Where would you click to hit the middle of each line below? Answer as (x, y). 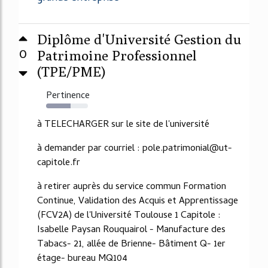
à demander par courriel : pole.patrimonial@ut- (135, 149)
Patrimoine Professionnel (117, 55)
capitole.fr (59, 163)
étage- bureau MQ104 (82, 259)
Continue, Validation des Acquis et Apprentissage (138, 201)
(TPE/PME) (71, 71)
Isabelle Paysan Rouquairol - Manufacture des (131, 230)
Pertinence (68, 96)
